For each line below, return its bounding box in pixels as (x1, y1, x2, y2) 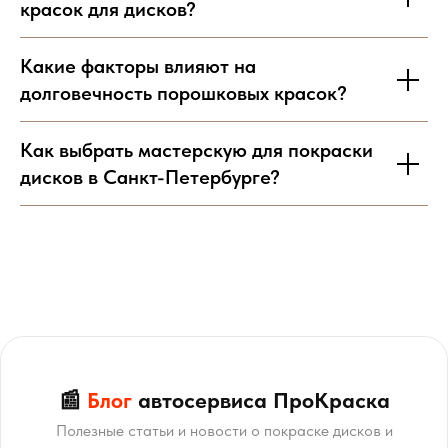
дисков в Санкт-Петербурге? (20, 165, 280, 190)
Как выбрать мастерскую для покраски (20, 138, 373, 163)
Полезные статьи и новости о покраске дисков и (55, 421, 393, 441)
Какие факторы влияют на (20, 54, 256, 79)
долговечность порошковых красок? (20, 81, 347, 106)
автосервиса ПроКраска (131, 387, 390, 414)
